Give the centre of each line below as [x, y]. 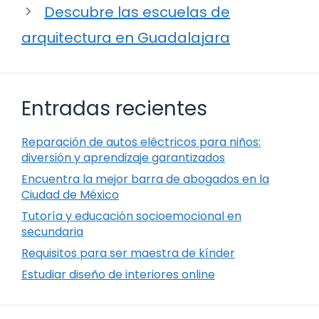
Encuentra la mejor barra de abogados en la [145, 179]
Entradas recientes [114, 108]
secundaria [52, 231]
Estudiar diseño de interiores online [118, 274]
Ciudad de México [70, 194]
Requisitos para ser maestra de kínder [128, 253]
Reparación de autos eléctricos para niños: [141, 142]
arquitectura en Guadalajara [126, 37]
